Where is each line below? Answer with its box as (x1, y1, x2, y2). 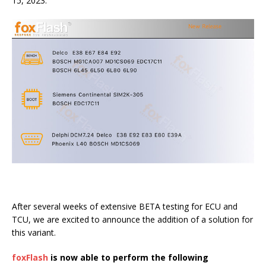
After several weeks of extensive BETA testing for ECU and (12, 200, 237, 212)
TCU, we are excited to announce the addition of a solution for (12, 213, 253, 225)
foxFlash (12, 251, 48, 263)
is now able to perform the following (48, 251, 208, 263)
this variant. (12, 226, 56, 238)
